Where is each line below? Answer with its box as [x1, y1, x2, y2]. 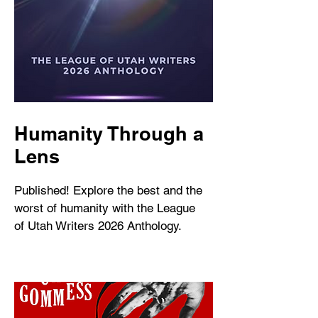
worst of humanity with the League [14, 201, 195, 215]
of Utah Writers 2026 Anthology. [14, 219, 182, 233]
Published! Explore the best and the [14, 183, 202, 197]
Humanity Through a [14, 122, 204, 145]
